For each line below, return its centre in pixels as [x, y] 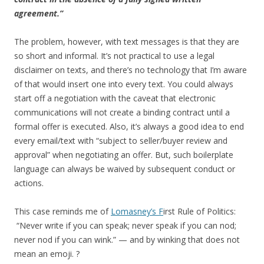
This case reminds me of [62, 211]
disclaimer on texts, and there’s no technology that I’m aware [131, 70]
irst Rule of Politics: [199, 211]
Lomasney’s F [137, 211]
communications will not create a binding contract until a [122, 112]
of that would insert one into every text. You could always [124, 84]
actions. [29, 183]
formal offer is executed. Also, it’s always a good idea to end [129, 126]
